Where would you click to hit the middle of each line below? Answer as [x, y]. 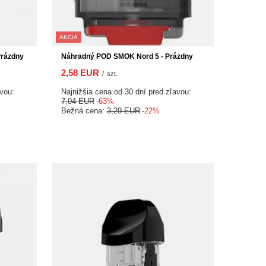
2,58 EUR [80, 72]
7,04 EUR [78, 101]
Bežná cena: [84, 110]
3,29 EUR [123, 110]
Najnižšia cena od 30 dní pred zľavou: [126, 91]
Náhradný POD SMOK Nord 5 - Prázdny [127, 56]
